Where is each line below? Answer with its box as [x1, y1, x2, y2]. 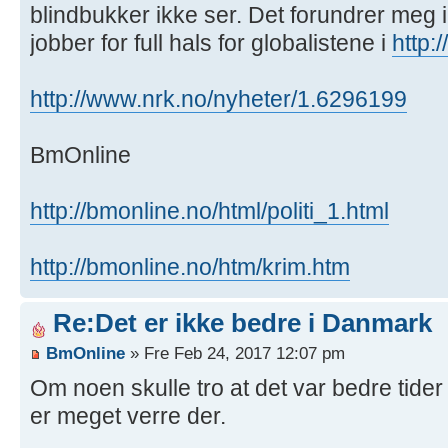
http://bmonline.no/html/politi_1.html [30, 198, 389, 225]
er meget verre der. [30, 402, 226, 429]
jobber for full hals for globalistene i [30, 30, 392, 57]
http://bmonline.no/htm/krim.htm [30, 254, 350, 281]
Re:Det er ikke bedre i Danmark [53, 308, 432, 339]
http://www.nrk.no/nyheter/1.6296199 [30, 86, 407, 113]
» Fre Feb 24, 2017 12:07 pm [125, 342, 345, 363]
